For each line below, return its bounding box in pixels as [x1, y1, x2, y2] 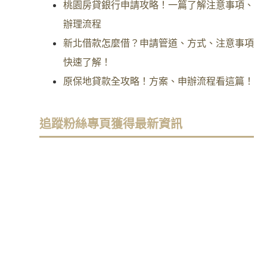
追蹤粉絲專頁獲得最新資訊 [39, 117, 182, 131]
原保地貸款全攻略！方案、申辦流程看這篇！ [63, 75, 254, 87]
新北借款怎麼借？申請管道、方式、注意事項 [63, 37, 254, 49]
